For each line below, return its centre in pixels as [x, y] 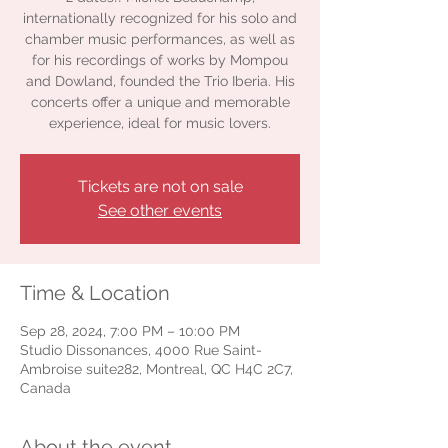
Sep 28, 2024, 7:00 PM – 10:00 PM [130, 331]
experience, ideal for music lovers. [160, 123]
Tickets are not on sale [160, 186]
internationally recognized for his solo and [160, 18]
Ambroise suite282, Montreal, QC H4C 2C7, [156, 369]
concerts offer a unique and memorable [160, 102]
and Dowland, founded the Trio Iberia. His [160, 81]
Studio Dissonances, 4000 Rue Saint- [141, 350]
